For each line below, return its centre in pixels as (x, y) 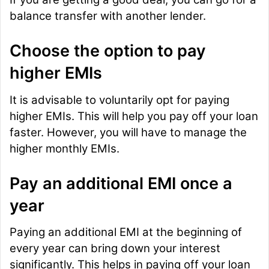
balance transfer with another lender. (109, 16)
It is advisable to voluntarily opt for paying (119, 100)
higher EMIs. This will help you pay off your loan (134, 116)
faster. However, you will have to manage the (128, 132)
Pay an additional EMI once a (121, 183)
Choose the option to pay (108, 51)
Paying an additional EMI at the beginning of (126, 232)
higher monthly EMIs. (65, 148)
